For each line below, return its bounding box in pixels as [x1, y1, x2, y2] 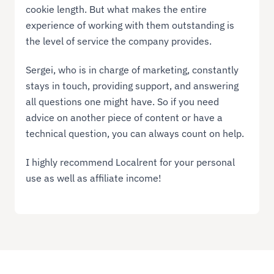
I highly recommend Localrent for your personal [26, 156, 235, 169]
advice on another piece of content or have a [26, 111, 223, 124]
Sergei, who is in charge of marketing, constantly [26, 64, 239, 76]
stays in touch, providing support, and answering [26, 80, 239, 92]
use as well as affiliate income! [26, 172, 162, 185]
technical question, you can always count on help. [26, 127, 247, 140]
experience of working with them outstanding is [26, 19, 235, 32]
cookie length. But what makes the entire [26, 3, 207, 16]
